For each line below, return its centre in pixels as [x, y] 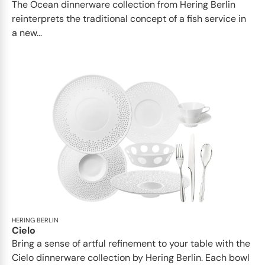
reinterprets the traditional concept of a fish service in [129, 19]
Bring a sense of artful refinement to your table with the [131, 244]
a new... [27, 33]
